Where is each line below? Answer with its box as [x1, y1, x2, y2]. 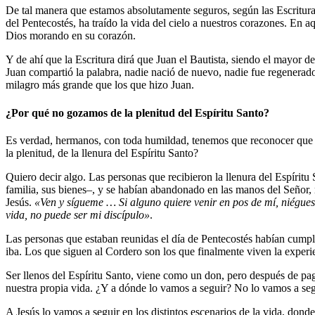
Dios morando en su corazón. [6, 30, 136, 42]
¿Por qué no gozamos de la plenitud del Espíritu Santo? [6, 106, 269, 119]
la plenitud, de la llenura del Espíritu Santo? [6, 146, 198, 159]
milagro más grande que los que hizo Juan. [6, 79, 194, 91]
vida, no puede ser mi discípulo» [6, 208, 150, 221]
